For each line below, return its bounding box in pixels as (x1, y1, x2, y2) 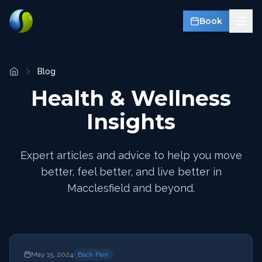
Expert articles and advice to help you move (20, 149, 242, 161)
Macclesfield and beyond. (67, 182, 195, 194)
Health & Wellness (31, 85, 231, 111)
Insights (87, 109, 175, 135)
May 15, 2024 (31, 250, 73, 258)
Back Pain (78, 250, 109, 258)
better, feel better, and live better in (40, 166, 222, 178)
